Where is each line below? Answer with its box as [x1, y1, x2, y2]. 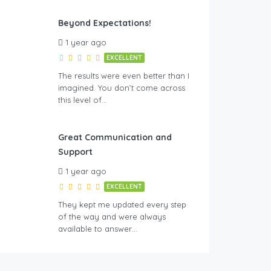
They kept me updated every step [58, 200, 186, 210]
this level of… [58, 95, 107, 105]
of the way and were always [58, 212, 166, 222]
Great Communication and [58, 132, 172, 143]
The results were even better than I [58, 71, 189, 81]
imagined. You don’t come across [58, 83, 185, 93]
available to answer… [58, 224, 137, 234]
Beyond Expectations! [58, 18, 151, 29]
